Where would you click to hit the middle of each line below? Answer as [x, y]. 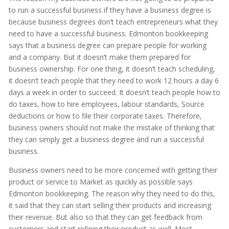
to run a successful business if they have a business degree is [110, 10]
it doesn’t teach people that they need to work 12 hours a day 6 [113, 81]
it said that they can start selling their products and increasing [110, 205]
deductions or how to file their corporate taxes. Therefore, [105, 116]
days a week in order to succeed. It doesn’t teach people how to [114, 93]
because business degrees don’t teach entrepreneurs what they [113, 22]
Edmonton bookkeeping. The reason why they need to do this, [112, 194]
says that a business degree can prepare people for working [107, 45]
